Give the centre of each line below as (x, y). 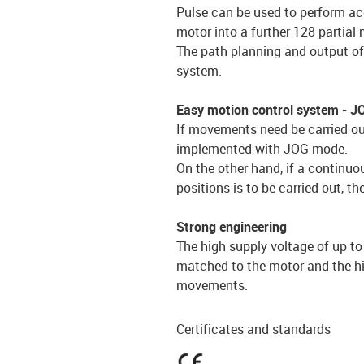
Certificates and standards (253, 329)
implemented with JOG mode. (262, 148)
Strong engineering (232, 226)
